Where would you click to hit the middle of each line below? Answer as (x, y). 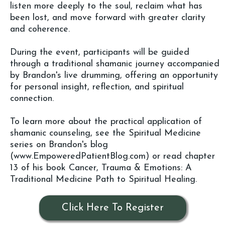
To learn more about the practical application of (106, 122)
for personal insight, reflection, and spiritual (97, 87)
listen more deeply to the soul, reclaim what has (106, 6)
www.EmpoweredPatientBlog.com (80, 156)
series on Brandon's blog (59, 145)
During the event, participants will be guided (100, 52)
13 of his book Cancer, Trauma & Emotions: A (101, 168)
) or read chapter (180, 156)
